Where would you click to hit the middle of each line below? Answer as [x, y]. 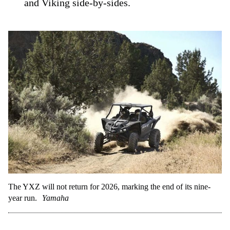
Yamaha [55, 198]
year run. [23, 198]
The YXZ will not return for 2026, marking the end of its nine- [109, 186]
